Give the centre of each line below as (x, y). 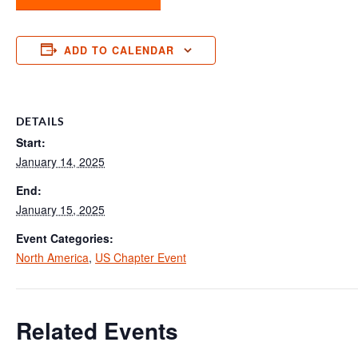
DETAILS (40, 121)
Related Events (97, 331)
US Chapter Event (141, 258)
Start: (31, 143)
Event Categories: (65, 239)
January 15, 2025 (60, 210)
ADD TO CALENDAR (119, 51)
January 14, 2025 (60, 162)
